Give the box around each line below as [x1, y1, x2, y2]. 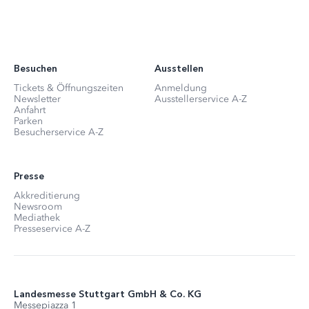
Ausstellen [154, 63, 203, 74]
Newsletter [14, 93, 61, 105]
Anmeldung [154, 82, 207, 94]
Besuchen [14, 63, 57, 74]
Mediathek [14, 212, 60, 223]
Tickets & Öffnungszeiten [14, 82, 123, 94]
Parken [14, 115, 43, 127]
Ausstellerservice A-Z [154, 93, 247, 105]
